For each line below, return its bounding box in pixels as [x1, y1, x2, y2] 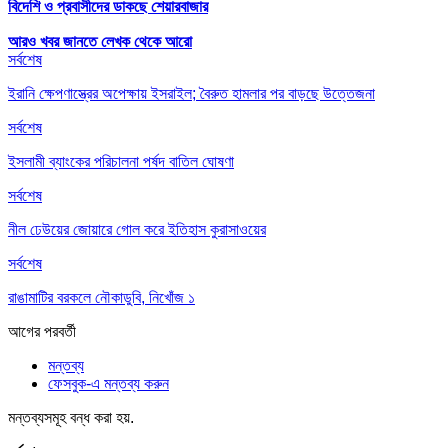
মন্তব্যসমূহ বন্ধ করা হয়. [8, 409, 134, 427]
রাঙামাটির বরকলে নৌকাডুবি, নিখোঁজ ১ [8, 289, 195, 307]
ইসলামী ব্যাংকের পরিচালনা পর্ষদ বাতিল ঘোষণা [8, 153, 234, 171]
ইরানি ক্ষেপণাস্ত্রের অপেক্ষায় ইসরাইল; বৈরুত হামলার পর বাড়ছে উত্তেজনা [8, 85, 375, 103]
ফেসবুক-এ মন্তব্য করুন [48, 375, 169, 393]
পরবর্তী [44, 323, 76, 341]
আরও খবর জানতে [8, 32, 97, 52]
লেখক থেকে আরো [101, 32, 192, 52]
